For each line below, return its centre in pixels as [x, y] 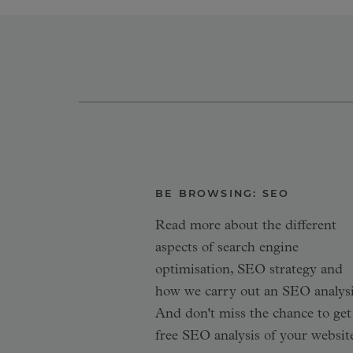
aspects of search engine [227, 249]
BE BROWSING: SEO [223, 194]
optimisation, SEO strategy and [249, 271]
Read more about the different [246, 227]
